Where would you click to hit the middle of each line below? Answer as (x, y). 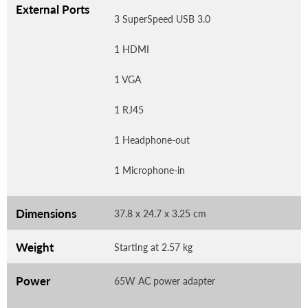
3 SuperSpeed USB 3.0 (162, 19)
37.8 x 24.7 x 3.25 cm (160, 213)
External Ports (53, 9)
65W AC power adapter (165, 280)
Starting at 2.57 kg (153, 247)
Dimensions (46, 213)
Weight (35, 247)
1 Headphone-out (152, 140)
